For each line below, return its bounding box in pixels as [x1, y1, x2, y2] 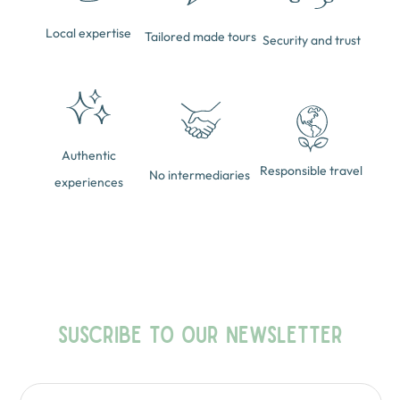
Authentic [61, 147, 116, 164]
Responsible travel [260, 162, 363, 179]
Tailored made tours [144, 28, 256, 45]
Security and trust [262, 32, 361, 49]
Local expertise [46, 25, 131, 42]
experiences [54, 174, 123, 191]
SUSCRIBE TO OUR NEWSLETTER [57, 321, 343, 346]
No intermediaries [149, 166, 251, 183]
